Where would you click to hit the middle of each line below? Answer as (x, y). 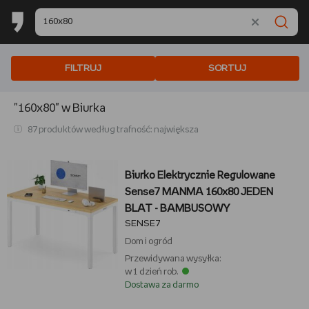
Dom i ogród (148, 242)
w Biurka (82, 108)
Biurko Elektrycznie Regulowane (200, 176)
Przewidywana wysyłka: (173, 259)
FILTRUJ (83, 68)
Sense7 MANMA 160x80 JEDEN (199, 192)
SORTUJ (227, 68)
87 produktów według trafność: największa (112, 130)
